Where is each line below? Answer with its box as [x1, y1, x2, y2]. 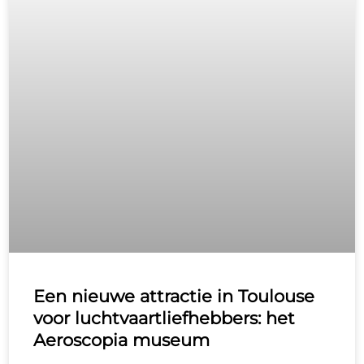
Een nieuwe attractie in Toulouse [33, 285, 315, 306]
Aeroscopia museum [33, 329, 210, 350]
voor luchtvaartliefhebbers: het [33, 307, 296, 328]
